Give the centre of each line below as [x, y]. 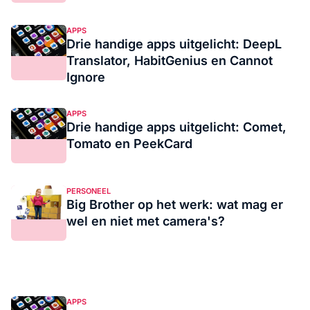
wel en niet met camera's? [146, 221]
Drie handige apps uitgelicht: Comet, [176, 127]
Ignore [86, 77]
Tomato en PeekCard [129, 144]
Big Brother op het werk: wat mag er [175, 204]
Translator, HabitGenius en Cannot [170, 61]
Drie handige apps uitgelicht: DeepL [174, 44]
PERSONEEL [89, 191]
